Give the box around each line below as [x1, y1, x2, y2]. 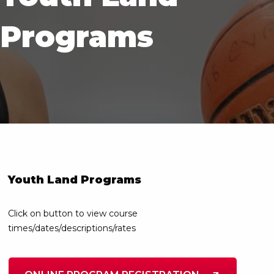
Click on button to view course [7, 208, 138, 219]
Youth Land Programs [7, 173, 141, 187]
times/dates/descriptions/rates [7, 223, 136, 234]
